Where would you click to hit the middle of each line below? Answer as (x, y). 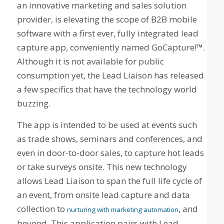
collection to (42, 208)
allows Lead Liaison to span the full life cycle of (109, 180)
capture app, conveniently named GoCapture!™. (111, 47)
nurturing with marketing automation (122, 209)
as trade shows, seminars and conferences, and (109, 138)
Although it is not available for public (90, 61)
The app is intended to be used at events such (107, 124)
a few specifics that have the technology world (107, 89)
